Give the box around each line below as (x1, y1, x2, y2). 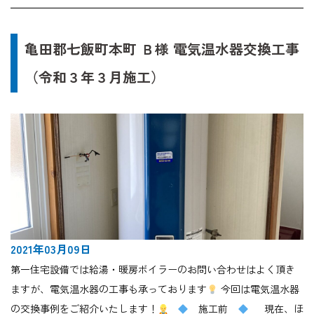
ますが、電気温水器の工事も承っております (11, 282, 207, 296)
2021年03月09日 (11, 240, 91, 258)
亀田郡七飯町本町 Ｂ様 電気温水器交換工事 (25, 39, 299, 60)
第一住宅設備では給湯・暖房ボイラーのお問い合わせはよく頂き (11, 262, 295, 277)
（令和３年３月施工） (25, 67, 165, 88)
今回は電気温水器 (217, 282, 299, 296)
